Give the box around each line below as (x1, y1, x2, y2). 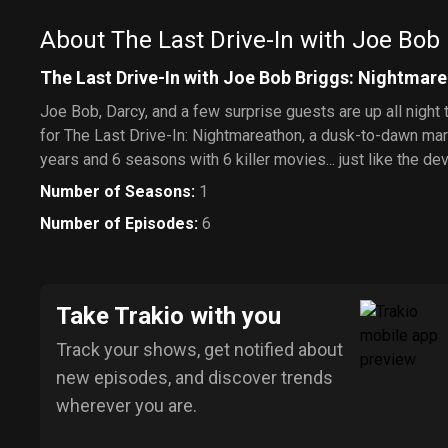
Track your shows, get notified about (56, 338, 343, 360)
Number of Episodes (40, 213, 194, 233)
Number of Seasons (40, 181, 191, 201)
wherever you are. (56, 394, 197, 416)
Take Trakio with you (56, 301, 281, 330)
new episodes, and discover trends (56, 366, 333, 388)
